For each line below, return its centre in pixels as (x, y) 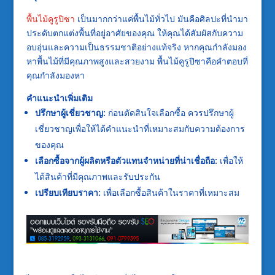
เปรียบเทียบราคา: (68, 192)
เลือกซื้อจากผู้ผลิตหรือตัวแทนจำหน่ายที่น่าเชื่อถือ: (126, 161)
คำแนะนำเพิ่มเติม (59, 98)
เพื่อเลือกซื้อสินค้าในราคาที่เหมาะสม (170, 192)
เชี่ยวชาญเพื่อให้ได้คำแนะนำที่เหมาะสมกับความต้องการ (140, 129)
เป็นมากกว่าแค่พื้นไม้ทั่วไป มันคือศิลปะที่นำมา (161, 19)
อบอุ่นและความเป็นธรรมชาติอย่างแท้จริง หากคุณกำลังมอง (136, 47)
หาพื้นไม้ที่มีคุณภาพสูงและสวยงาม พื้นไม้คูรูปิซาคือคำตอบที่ (137, 61)
